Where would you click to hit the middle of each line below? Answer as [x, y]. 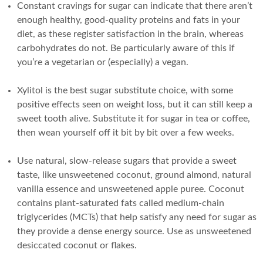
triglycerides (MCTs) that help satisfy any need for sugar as [136, 217]
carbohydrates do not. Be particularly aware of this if [126, 48]
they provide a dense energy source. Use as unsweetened [134, 231]
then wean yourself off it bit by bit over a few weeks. [125, 132]
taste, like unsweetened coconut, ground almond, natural [134, 175]
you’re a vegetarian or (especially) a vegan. [102, 62]
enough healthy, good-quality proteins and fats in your [128, 20]
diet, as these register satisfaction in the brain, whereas [130, 34]
